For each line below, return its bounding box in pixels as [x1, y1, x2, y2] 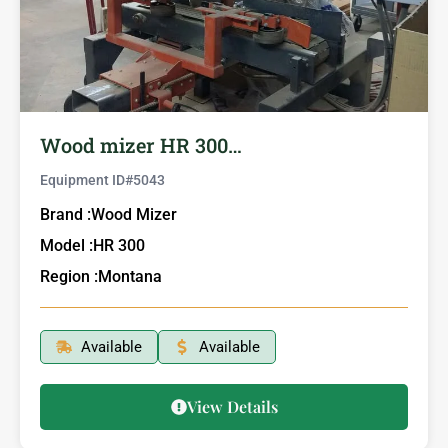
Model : [40, 235, 93, 255]
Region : [40, 266, 98, 286]
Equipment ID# [40, 171, 133, 188]
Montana [98, 266, 162, 286]
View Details [186, 395, 278, 417]
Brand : [40, 204, 91, 224]
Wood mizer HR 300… [40, 131, 242, 158]
